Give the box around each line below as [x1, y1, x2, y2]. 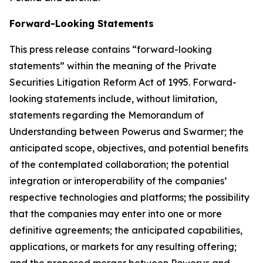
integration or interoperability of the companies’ [9, 174, 227, 187]
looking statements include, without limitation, [9, 92, 217, 104]
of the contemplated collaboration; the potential [9, 158, 229, 170]
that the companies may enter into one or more [9, 207, 222, 220]
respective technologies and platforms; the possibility [9, 191, 249, 203]
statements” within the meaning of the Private [9, 59, 217, 72]
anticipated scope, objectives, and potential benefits [9, 141, 248, 154]
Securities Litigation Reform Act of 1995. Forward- [9, 76, 237, 88]
